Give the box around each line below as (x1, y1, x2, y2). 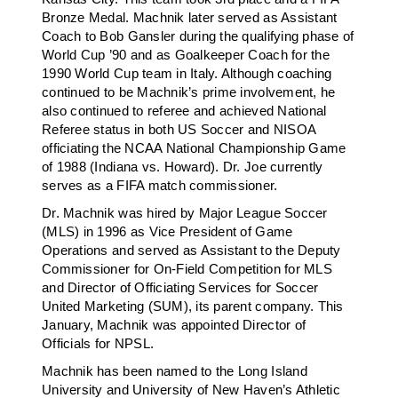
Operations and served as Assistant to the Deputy (42, 243, 341, 259)
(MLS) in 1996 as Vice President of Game (42, 224, 293, 240)
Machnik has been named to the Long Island (42, 363, 307, 379)
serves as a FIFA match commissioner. (42, 178, 278, 194)
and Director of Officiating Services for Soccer (42, 280, 319, 296)
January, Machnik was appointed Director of (42, 317, 306, 333)
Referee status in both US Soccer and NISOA (42, 122, 316, 138)
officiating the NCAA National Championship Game (42, 140, 346, 156)
